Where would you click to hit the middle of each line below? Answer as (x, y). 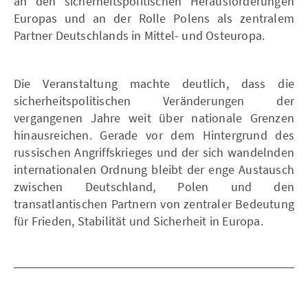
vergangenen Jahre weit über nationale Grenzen (154, 118)
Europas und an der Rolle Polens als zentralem (154, 18)
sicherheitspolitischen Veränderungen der (154, 100)
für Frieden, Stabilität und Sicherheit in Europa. (139, 221)
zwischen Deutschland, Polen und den (154, 186)
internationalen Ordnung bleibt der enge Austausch (154, 169)
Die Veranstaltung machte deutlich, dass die (154, 83)
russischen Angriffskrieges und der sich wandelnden (154, 152)
